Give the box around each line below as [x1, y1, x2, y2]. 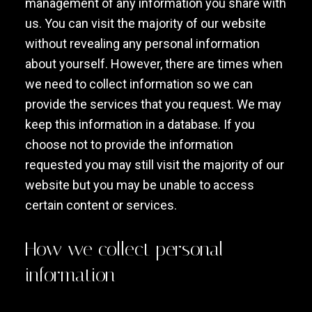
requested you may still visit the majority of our [24, 157, 284, 172]
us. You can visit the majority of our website [24, 16, 266, 31]
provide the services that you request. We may [24, 97, 281, 111]
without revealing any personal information [24, 36, 260, 51]
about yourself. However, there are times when [24, 56, 283, 71]
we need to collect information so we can [24, 77, 253, 91]
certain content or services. [24, 198, 177, 212]
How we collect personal [24, 237, 224, 260]
